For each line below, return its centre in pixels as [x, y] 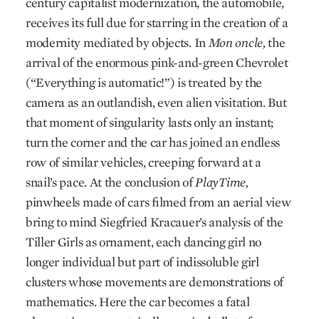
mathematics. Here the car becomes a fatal [137, 302]
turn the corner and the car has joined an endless [153, 142]
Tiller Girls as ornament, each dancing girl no [143, 242]
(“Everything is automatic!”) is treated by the [144, 82]
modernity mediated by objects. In [117, 42]
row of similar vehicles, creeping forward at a [143, 162]
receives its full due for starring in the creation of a [157, 22]
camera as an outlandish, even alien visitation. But [156, 102]
